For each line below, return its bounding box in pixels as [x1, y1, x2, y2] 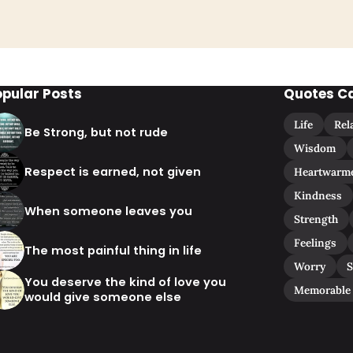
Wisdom [294, 141, 336, 156]
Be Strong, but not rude [24, 124, 169, 140]
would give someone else [24, 289, 182, 306]
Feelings [294, 236, 337, 251]
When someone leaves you [24, 203, 193, 219]
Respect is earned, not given [24, 163, 202, 180]
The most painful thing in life [24, 242, 203, 258]
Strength [294, 212, 339, 227]
